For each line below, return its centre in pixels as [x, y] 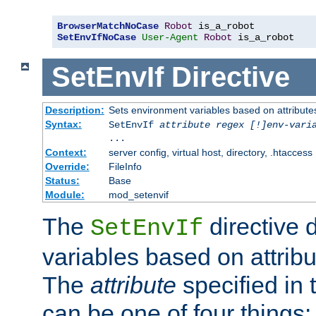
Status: [62, 180]
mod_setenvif [138, 194]
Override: [67, 166]
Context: [66, 152]
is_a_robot [263, 38]
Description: [74, 110]
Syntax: [63, 124]
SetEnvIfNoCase [97, 38]
